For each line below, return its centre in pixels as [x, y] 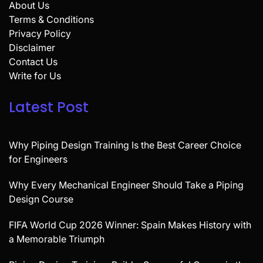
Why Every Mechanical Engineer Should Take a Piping [126, 185]
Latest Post [49, 107]
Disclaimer [32, 47]
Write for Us [35, 75]
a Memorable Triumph [57, 239]
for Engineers [38, 159]
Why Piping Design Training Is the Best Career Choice [125, 145]
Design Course [41, 199]
